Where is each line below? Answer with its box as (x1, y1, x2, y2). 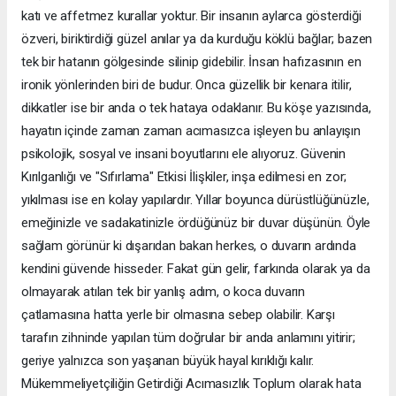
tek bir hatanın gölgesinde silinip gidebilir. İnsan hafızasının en (21, 54, 362, 70)
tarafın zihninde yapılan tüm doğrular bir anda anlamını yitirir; (21, 330, 355, 346)
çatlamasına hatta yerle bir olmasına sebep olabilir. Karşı (21, 307, 335, 323)
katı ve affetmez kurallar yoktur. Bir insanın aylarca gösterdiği (21, 8, 362, 24)
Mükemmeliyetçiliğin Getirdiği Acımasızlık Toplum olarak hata (21, 376, 362, 392)
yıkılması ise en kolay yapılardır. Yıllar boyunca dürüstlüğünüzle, (21, 192, 369, 208)
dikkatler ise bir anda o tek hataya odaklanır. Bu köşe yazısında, (21, 100, 371, 116)
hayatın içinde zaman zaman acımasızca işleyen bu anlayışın (21, 123, 361, 139)
